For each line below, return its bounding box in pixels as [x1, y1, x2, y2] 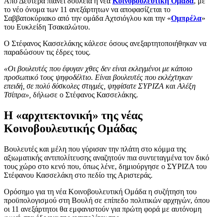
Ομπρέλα [171, 14, 201, 22]
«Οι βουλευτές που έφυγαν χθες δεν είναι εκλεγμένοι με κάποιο [4, 64, 192, 73]
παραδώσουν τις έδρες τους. [4, 47, 91, 56]
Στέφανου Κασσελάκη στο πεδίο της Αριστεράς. [4, 170, 153, 179]
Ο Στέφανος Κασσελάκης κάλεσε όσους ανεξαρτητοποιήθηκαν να [4, 39, 206, 47]
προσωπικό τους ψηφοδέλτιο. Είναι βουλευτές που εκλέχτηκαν [4, 73, 192, 81]
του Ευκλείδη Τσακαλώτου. [4, 22, 90, 31]
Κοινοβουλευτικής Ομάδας [4, 122, 137, 135]
